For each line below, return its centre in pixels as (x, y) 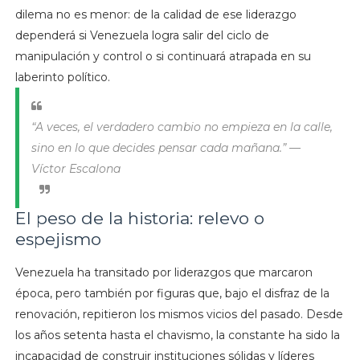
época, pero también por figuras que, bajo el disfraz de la (172, 294)
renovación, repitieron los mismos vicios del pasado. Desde (179, 315)
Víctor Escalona (76, 169)
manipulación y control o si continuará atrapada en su (163, 57)
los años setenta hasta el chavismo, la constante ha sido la (177, 335)
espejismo (58, 239)
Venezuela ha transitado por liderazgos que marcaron (164, 273)
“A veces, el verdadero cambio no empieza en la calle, (182, 127)
